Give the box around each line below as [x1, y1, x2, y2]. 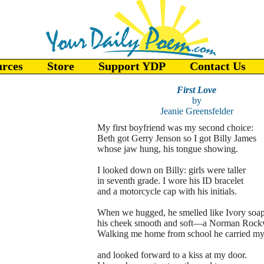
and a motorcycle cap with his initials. [97, 186, 237, 196]
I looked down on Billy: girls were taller [97, 165, 246, 175]
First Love [177, 85, 216, 95]
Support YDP [98, 60, 166, 72]
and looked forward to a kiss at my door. [97, 250, 247, 260]
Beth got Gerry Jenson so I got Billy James [97, 133, 256, 143]
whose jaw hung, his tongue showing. [97, 144, 238, 154]
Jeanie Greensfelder [160, 106, 233, 116]
